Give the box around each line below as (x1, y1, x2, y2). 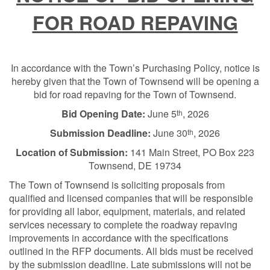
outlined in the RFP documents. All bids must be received (9, 244, 253, 258)
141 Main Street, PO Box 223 (128, 145, 254, 159)
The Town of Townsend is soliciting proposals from (9, 178, 225, 192)
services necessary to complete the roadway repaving (9, 218, 237, 231)
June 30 (151, 126, 187, 140)
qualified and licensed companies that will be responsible (9, 191, 253, 205)
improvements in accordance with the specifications (9, 231, 228, 245)
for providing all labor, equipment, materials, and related (9, 204, 245, 218)
